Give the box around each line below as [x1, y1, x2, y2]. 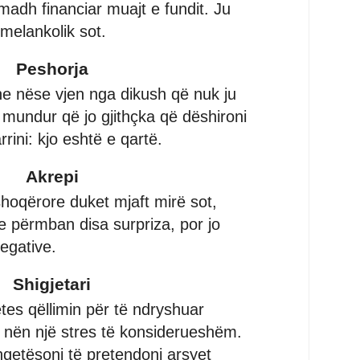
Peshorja [15, 59, 88, 79]
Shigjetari [13, 275, 91, 294]
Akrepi [25, 167, 79, 186]
